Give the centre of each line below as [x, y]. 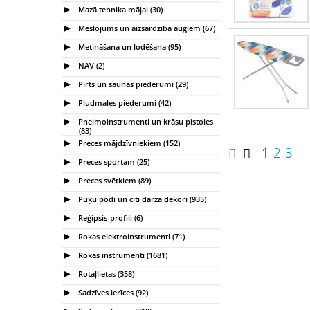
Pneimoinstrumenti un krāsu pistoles [145, 121]
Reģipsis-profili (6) [109, 217]
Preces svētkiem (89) [113, 180]
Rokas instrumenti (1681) [122, 255]
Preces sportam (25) [113, 161]
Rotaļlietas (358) [105, 273]
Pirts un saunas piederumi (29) [132, 84]
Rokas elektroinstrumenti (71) [130, 236]
